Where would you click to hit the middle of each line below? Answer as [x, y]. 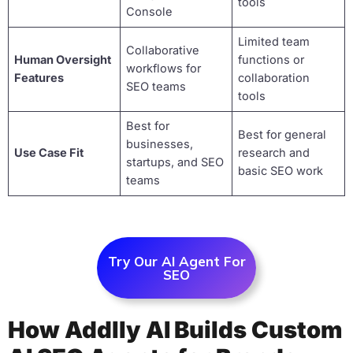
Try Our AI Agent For [176, 262]
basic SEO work [281, 171]
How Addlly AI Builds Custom [175, 329]
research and [274, 153]
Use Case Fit [49, 153]
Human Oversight [63, 60]
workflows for [164, 69]
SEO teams [156, 87]
